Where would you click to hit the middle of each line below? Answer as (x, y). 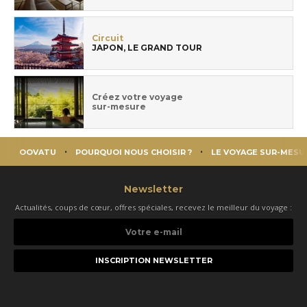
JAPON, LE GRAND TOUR (147, 47)
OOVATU (38, 152)
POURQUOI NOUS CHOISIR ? (134, 152)
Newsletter (153, 189)
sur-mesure (119, 106)
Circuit (108, 38)
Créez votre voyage (137, 97)
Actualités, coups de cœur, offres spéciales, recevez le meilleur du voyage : (153, 207)
